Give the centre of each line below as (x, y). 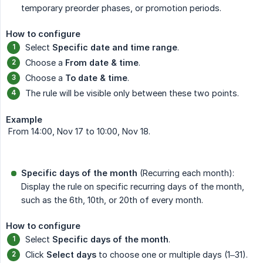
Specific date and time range (115, 47)
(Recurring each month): (186, 173)
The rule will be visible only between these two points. (132, 93)
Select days (71, 254)
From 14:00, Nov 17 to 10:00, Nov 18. (78, 131)
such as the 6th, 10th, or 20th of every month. (112, 200)
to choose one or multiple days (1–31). (172, 254)
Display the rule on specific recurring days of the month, (133, 186)
